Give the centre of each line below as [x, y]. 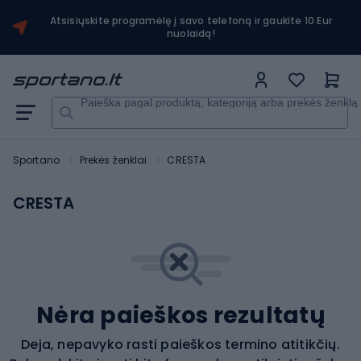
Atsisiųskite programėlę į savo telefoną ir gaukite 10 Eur [191, 21]
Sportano [36, 160]
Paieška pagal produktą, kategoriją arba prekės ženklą [212, 102]
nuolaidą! [191, 33]
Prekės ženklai [113, 160]
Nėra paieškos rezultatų [180, 315]
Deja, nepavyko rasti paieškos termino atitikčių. [180, 344]
